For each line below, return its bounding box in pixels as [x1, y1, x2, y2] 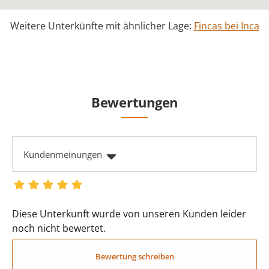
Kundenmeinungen [23, 148, 102, 160]
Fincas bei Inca [193, 19, 259, 32]
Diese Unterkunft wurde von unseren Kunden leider [12, 207, 246, 220]
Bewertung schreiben [95, 250, 174, 262]
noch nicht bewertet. [12, 221, 106, 235]
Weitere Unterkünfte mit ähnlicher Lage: [10, 19, 194, 32]
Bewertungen [91, 92, 178, 111]
